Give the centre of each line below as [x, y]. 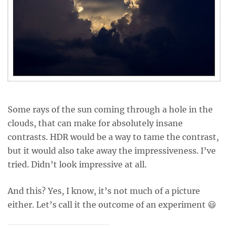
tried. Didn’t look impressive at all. [77, 164]
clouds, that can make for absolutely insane [95, 123]
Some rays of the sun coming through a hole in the [110, 109]
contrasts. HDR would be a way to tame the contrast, [113, 137]
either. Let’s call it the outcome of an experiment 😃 [112, 205]
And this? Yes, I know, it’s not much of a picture [104, 191]
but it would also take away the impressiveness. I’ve [112, 151]
